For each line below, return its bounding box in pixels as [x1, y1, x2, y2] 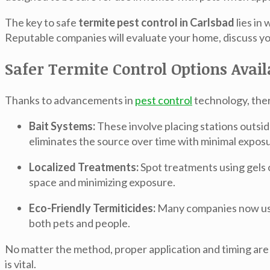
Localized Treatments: [29, 160, 139, 174]
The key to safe [5, 16, 78, 29]
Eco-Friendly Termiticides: [29, 201, 155, 215]
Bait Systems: [29, 119, 95, 133]
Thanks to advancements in [5, 93, 135, 107]
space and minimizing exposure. [29, 175, 175, 189]
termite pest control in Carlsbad [78, 16, 234, 29]
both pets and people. [29, 216, 130, 230]
